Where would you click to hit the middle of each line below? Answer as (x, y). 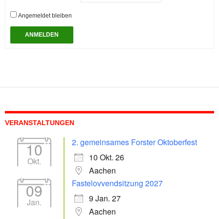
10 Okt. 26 (107, 157)
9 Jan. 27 (105, 198)
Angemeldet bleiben (45, 15)
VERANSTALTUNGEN (40, 122)
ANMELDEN (42, 34)
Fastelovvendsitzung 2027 (117, 183)
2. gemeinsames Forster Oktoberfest (134, 142)
